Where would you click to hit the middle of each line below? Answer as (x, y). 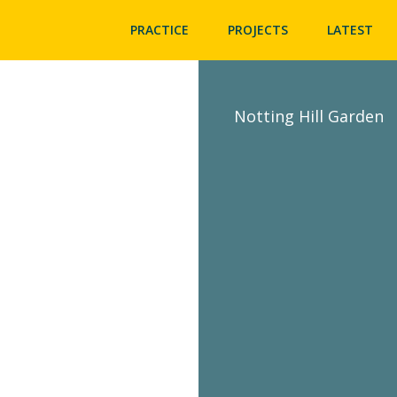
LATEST (350, 30)
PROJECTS (257, 30)
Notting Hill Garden (309, 117)
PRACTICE (159, 30)
